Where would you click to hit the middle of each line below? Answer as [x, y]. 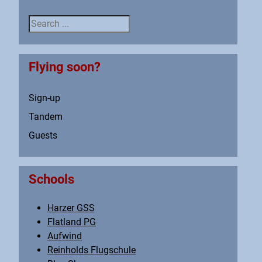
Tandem [46, 117]
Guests [43, 136]
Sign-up [44, 98]
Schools [51, 179]
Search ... [49, 22]
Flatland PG [72, 222]
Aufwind [65, 236]
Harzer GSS [71, 208]
